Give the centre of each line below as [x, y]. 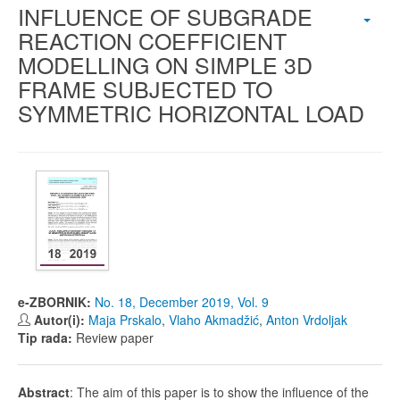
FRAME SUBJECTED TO [145, 88]
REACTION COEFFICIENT [152, 40]
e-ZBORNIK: [56, 302]
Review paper [115, 337]
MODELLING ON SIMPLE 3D [165, 64]
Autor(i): [61, 320]
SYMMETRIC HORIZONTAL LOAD [191, 112]
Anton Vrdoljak [307, 320]
